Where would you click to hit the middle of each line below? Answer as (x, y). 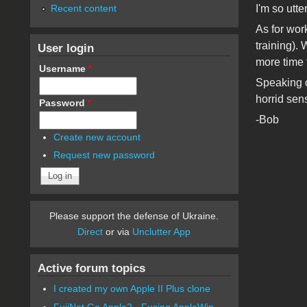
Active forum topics (91, 268)
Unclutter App (162, 232)
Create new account (97, 137)
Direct (90, 232)
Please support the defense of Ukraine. (134, 216)
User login (65, 48)
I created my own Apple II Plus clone (132, 289)
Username (63, 68)
